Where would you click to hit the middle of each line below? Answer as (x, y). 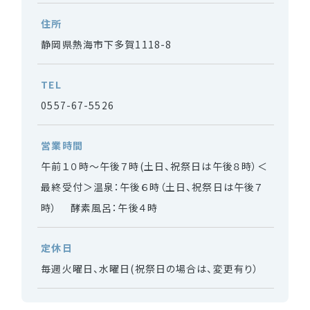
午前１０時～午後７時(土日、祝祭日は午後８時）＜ (155, 166)
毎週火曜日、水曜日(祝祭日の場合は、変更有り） (150, 269)
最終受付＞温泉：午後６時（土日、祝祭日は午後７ (152, 187)
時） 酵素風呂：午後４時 (99, 208)
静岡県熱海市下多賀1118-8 (107, 45)
